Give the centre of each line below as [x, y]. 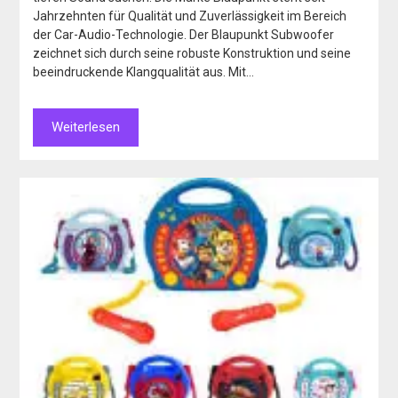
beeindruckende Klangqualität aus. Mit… [144, 72]
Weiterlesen [86, 127]
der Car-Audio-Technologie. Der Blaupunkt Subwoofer [184, 35]
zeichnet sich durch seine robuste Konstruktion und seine [192, 54]
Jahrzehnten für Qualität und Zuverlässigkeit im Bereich [190, 16]
